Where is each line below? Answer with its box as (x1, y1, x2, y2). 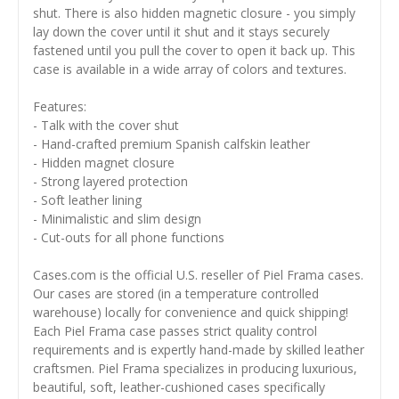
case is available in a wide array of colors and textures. (33, 60, 347, 77)
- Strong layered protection (33, 172, 189, 190)
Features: (33, 97, 87, 115)
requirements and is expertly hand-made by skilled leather (33, 340, 365, 358)
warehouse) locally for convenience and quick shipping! (33, 303, 349, 321)
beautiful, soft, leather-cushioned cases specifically (33, 378, 326, 395)
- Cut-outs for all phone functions (33, 228, 225, 246)
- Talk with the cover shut (33, 116, 180, 134)
